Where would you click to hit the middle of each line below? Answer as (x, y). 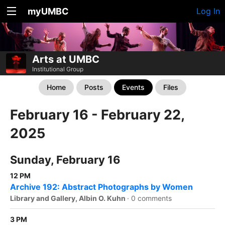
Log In (208, 11)
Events (133, 87)
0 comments (151, 198)
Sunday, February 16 (65, 160)
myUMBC (48, 11)
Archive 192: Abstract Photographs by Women (101, 187)
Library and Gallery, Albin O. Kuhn (69, 198)
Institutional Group (58, 69)
